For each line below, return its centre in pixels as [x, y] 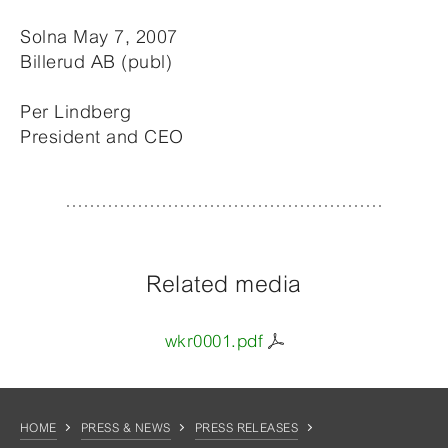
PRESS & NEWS [125, 428]
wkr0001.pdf [214, 341]
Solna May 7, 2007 [99, 36]
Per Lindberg [75, 111]
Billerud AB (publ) [96, 61]
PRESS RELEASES [246, 428]
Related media [224, 284]
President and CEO [102, 136]
